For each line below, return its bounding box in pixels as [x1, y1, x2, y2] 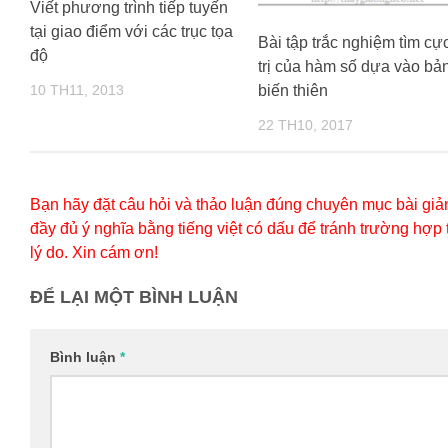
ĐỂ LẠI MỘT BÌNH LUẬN [30, 287, 238, 308]
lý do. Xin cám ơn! [30, 244, 158, 262]
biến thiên [257, 82, 328, 100]
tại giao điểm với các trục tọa [30, 23, 233, 41]
